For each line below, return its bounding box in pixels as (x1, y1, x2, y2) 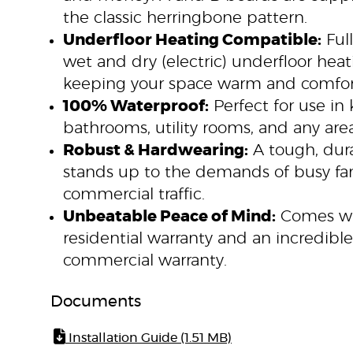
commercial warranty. (63, 253, 227, 269)
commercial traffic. (63, 187, 205, 203)
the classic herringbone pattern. (63, 10, 307, 26)
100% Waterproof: (63, 98, 209, 114)
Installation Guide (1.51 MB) (65, 332, 232, 344)
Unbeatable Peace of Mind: (63, 209, 276, 225)
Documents (50, 294, 141, 310)
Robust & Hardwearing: (63, 143, 248, 158)
